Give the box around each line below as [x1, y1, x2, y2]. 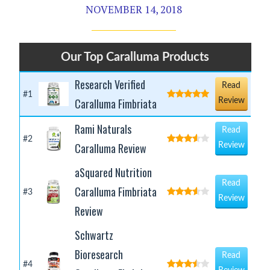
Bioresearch [74, 246, 123, 263]
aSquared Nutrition [74, 165, 152, 181]
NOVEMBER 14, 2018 [85, 2, 182, 17]
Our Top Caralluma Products [61, 51, 209, 64]
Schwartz [74, 227, 113, 243]
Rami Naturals [74, 121, 131, 137]
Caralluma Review [74, 140, 146, 157]
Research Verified [74, 77, 145, 93]
